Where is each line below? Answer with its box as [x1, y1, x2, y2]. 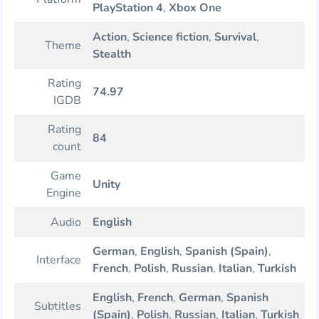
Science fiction [132, 29, 209, 45]
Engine [46, 185, 81, 201]
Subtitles [34, 298, 81, 314]
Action [93, 29, 127, 45]
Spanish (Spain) [185, 244, 268, 259]
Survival [214, 29, 256, 45]
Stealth [93, 46, 131, 62]
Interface [36, 252, 81, 268]
